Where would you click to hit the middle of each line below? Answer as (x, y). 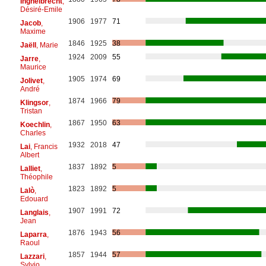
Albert (29, 155)
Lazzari (32, 256)
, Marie (47, 45)
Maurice (33, 67)
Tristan (31, 111)
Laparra (33, 234)
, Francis (44, 146)
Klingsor (34, 102)
